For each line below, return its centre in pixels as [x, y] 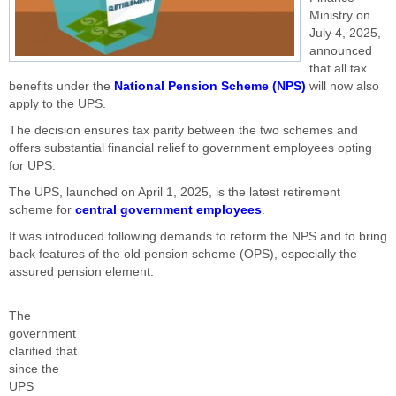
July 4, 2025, [345, 33]
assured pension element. [81, 272]
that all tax [338, 69]
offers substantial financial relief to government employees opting [190, 148]
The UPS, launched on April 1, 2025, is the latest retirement [175, 192]
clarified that [43, 351]
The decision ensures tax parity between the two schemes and [183, 130]
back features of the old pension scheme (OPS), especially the [183, 254]
